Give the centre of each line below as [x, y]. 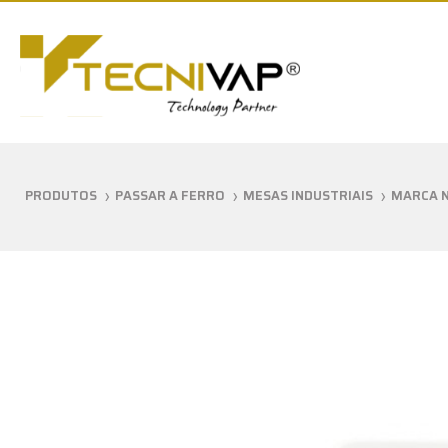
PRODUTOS [61, 195]
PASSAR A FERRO [170, 195]
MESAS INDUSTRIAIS [308, 195]
